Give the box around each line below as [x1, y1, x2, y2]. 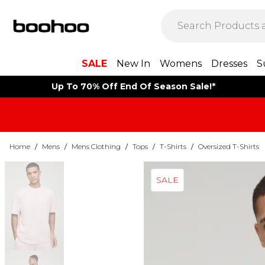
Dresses [211, 58, 247, 69]
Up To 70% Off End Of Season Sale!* [51, 81, 215, 92]
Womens [159, 58, 202, 69]
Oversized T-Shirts [198, 142, 259, 151]
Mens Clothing [72, 142, 121, 151]
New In [116, 58, 150, 69]
